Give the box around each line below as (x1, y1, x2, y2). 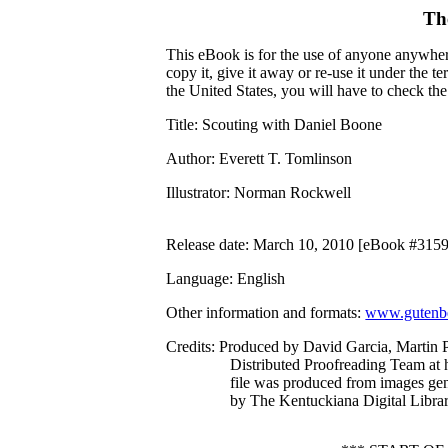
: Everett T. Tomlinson (211, 150, 353, 167)
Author (166, 150, 212, 167)
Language (166, 270, 230, 287)
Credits (166, 338, 212, 355)
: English (229, 270, 286, 287)
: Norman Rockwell (226, 184, 352, 201)
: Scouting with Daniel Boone (194, 116, 383, 133)
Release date (166, 236, 246, 253)
